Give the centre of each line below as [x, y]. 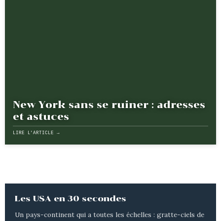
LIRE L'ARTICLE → [36, 133]
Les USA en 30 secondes [71, 198]
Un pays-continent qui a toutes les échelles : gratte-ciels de [110, 215]
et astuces [41, 116]
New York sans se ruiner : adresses [109, 104]
